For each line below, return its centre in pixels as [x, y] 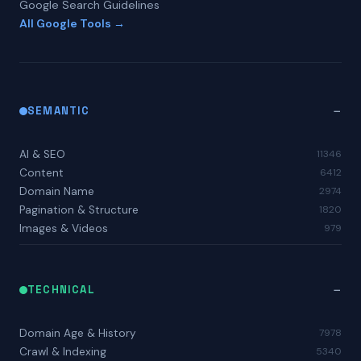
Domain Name [57, 191]
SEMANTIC [59, 110]
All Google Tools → [72, 23]
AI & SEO [42, 154]
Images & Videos [64, 228]
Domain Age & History [78, 333]
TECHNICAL [61, 289]
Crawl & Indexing [63, 351]
